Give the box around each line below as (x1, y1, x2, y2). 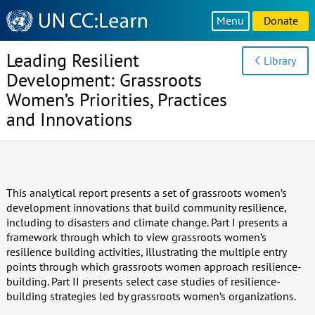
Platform (5, 37, 47, 52)
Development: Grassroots (6, 68, 202, 92)
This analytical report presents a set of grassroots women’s (6, 185, 287, 200)
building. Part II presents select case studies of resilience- (6, 274, 281, 288)
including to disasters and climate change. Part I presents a (6, 214, 288, 229)
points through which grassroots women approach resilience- (6, 259, 302, 274)
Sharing (5, 22, 43, 37)
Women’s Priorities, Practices (6, 88, 227, 112)
